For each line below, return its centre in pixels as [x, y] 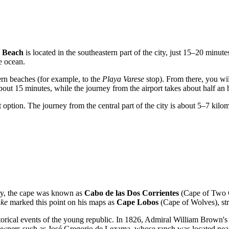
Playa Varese [123, 79]
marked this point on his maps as [62, 202]
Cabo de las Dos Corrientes [132, 193]
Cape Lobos [138, 202]
